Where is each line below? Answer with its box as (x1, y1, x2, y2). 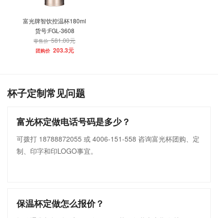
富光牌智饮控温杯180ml (23, 17, 86, 25)
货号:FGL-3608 (35, 26, 74, 35)
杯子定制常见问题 (7, 86, 85, 100)
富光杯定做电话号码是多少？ (17, 115, 130, 128)
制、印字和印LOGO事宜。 (17, 146, 97, 156)
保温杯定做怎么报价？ (17, 197, 104, 210)
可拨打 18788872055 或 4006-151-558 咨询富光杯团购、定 (17, 134, 200, 144)
